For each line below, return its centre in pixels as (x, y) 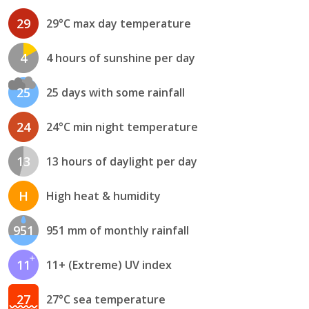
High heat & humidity (103, 196)
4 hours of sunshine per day (120, 58)
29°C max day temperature (118, 24)
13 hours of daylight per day (121, 162)
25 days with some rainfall (115, 93)
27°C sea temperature (106, 300)
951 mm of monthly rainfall (117, 231)
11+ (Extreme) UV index (109, 265)
